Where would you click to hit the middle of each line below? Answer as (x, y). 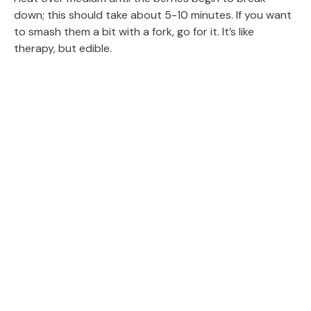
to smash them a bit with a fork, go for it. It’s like (134, 31)
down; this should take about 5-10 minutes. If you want (153, 15)
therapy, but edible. (63, 48)
